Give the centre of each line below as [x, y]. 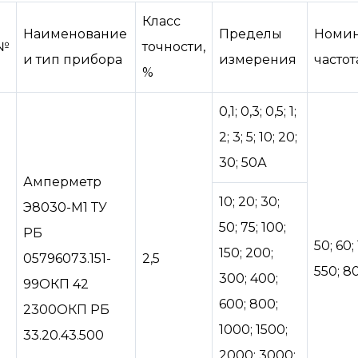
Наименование [75, 34]
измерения [258, 59]
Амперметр [62, 181]
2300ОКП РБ [66, 309]
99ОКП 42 [56, 284]
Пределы [251, 34]
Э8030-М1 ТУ [65, 207]
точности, [174, 46]
